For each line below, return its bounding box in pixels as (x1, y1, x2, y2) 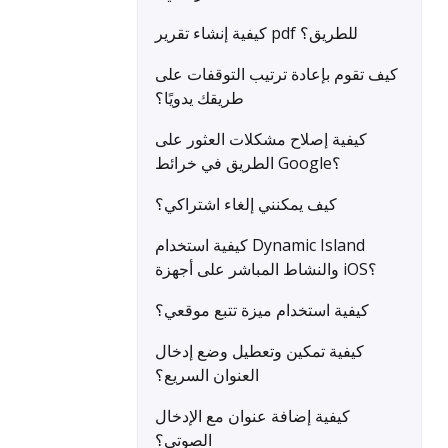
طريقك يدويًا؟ (155, 87, 244, 109)
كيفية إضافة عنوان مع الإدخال (155, 405, 350, 427)
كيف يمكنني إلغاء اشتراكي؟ (155, 193, 337, 215)
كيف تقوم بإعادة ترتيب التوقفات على (155, 63, 398, 85)
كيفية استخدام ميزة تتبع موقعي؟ (155, 299, 369, 321)
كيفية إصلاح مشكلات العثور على (155, 128, 367, 150)
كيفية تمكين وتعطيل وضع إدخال (155, 340, 364, 362)
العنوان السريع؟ (155, 364, 259, 386)
